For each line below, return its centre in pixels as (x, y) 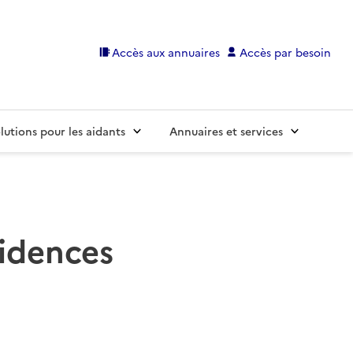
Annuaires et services (226, 131)
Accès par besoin (285, 52)
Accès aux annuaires (166, 52)
